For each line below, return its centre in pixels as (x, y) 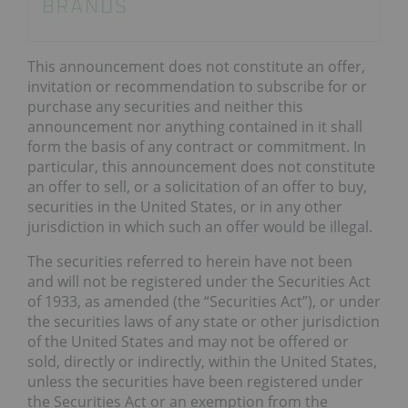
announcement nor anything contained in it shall (195, 126)
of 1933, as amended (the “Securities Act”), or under (204, 301)
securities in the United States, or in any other (185, 206)
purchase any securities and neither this (165, 106)
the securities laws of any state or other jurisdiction (204, 321)
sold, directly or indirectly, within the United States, (202, 361)
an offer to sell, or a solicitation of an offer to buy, (197, 186)
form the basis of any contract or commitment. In (197, 146)
